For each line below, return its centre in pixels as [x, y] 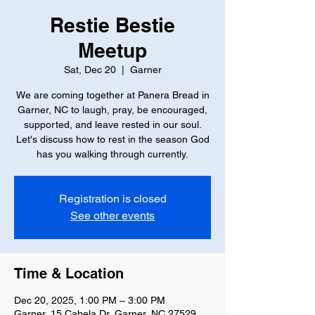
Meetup [112, 51]
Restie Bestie [112, 25]
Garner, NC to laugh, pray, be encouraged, [112, 110]
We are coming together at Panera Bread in [112, 95]
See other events [112, 216]
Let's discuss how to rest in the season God [112, 140]
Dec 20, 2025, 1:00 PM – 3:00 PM [90, 301]
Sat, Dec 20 [90, 70]
